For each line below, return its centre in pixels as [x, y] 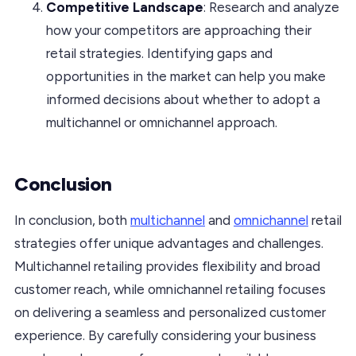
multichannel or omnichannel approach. [162, 122]
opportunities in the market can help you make [186, 76]
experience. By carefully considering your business [165, 335]
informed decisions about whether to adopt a [183, 99]
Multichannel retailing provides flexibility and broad [167, 266]
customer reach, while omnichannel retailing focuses [170, 289]
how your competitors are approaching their [179, 30]
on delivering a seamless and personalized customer [170, 312]
